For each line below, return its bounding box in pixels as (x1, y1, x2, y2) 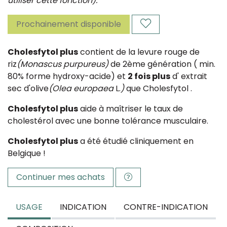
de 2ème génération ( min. (108, 58, 215, 70)
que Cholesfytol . (124, 83, 192, 94)
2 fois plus (128, 70, 170, 82)
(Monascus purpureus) (17, 58, 108, 70)
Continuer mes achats (16, 171, 105, 183)
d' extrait (170, 70, 207, 82)
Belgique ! (8, 147, 46, 159)
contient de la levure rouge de (78, 46, 200, 58)
